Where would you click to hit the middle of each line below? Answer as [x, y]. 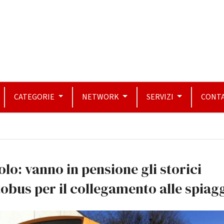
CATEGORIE [35, 97]
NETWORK [101, 97]
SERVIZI [160, 97]
